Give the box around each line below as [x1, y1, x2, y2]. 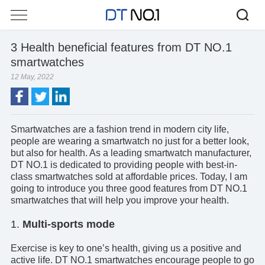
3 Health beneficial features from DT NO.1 [10, 40, 232, 54]
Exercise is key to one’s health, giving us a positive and [10, 243, 241, 253]
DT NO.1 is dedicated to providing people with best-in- [10, 159, 237, 170]
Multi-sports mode [22, 218, 115, 230]
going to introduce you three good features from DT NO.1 [10, 183, 247, 193]
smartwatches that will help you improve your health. [10, 195, 229, 205]
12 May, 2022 [10, 72, 54, 81]
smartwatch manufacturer [144, 147, 249, 158]
